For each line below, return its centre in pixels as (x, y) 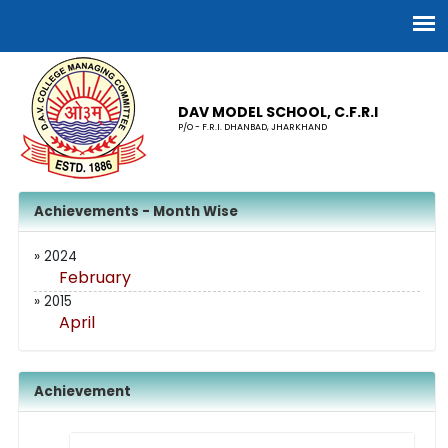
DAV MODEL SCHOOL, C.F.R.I (277, 111)
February (95, 277)
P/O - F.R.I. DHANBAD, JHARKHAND (252, 126)
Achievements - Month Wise (136, 211)
